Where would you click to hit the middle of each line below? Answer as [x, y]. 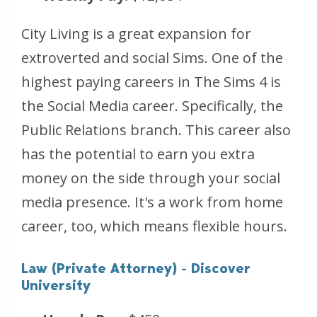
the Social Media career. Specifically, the [152, 105]
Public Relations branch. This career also [156, 129]
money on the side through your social [151, 178]
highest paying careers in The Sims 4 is [151, 81]
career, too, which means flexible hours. [154, 226]
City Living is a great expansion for [136, 33]
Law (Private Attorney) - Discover [136, 268]
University [56, 285]
